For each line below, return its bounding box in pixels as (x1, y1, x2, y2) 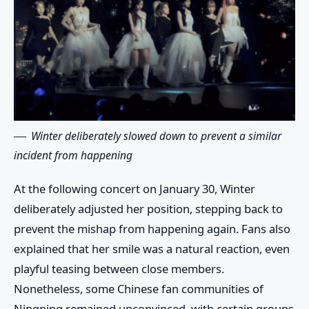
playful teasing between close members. (14, 261, 224, 277)
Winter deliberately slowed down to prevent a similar (31, 128, 281, 144)
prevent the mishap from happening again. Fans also (14, 221, 290, 237)
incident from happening (14, 148, 132, 163)
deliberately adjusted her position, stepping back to (14, 201, 283, 217)
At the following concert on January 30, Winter (14, 181, 255, 197)
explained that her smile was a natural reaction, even (14, 241, 290, 257)
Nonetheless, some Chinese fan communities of (14, 281, 263, 297)
